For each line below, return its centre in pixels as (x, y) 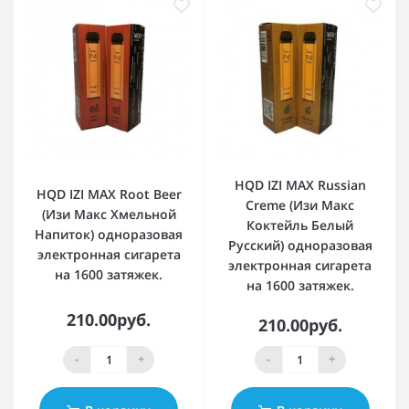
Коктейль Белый (300, 225)
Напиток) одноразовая (109, 235)
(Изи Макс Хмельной (109, 215)
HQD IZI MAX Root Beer (109, 194)
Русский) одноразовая (300, 245)
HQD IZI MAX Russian (300, 184)
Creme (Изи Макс (300, 204)
